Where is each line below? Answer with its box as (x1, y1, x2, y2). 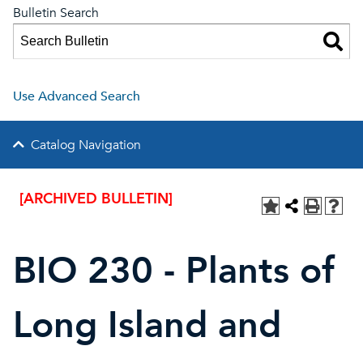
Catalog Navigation (31, 136, 141, 154)
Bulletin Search (13, 4, 99, 22)
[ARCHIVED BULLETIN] (19, 189, 173, 209)
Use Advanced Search (13, 88, 140, 105)
